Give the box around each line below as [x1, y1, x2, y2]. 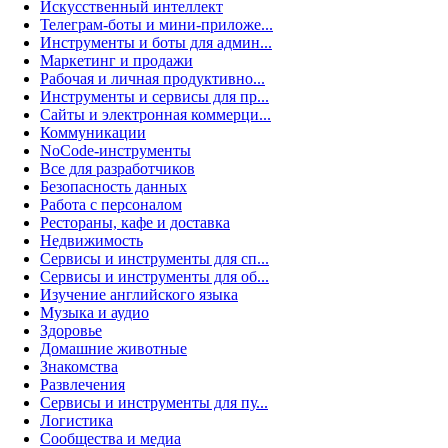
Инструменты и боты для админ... [40, 34, 272, 51]
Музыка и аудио [40, 304, 149, 321]
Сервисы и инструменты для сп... [40, 250, 269, 267]
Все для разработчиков [40, 160, 195, 177]
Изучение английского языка [40, 286, 238, 303]
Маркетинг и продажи [40, 52, 193, 69]
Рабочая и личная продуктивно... [40, 70, 265, 87]
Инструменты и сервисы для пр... [40, 88, 269, 105]
